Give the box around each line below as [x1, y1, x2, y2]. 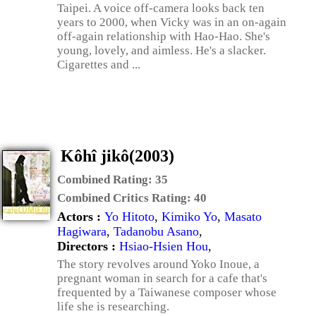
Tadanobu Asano [114, 224, 199, 238]
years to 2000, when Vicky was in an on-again [57, 16, 286, 29]
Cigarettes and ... [57, 58, 140, 71]
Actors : [57, 209, 104, 224]
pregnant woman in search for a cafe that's [57, 272, 267, 285]
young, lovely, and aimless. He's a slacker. [57, 44, 266, 57]
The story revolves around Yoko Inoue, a [57, 257, 260, 271]
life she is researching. [57, 300, 169, 313]
